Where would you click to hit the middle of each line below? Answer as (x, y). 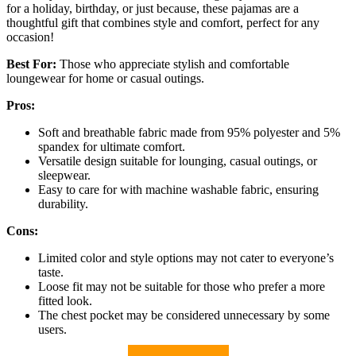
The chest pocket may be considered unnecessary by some (184, 315)
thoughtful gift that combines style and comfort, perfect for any (163, 23)
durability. (63, 204)
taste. (51, 273)
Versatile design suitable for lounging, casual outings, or (178, 161)
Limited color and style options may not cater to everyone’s (186, 258)
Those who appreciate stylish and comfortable (173, 64)
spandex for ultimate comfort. (112, 147)
